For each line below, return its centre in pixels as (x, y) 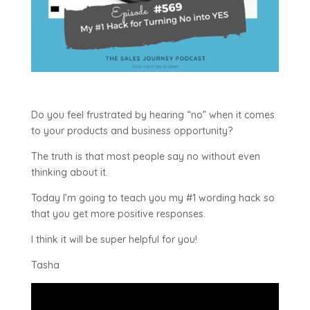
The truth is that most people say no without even (145, 157)
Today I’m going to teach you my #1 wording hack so (153, 198)
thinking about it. (69, 173)
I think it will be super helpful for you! (114, 240)
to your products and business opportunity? (133, 131)
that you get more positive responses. (118, 214)
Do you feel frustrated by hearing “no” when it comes (153, 115)
